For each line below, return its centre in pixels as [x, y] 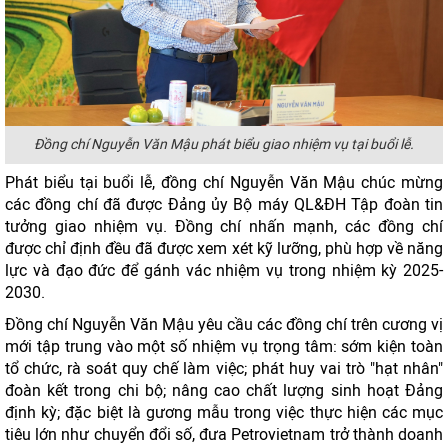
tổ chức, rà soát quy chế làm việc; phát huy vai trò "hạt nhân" [224, 368]
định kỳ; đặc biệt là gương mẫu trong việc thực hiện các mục [224, 412]
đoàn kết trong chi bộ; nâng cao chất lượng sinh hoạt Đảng [224, 390]
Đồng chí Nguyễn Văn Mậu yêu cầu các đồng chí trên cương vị [224, 324]
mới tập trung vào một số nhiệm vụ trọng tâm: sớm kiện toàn [224, 346]
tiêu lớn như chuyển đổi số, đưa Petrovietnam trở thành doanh [224, 434]
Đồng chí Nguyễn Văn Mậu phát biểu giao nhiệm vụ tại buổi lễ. [224, 144]
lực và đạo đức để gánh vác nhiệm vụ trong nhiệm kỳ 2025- [224, 270]
